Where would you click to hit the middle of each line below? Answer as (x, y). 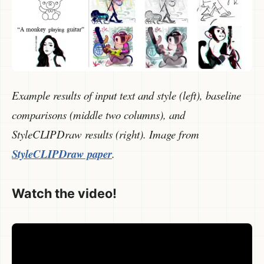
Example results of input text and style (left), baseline (126, 95)
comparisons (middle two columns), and (98, 114)
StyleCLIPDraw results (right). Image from (105, 134)
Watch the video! (64, 194)
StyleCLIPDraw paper (62, 154)
